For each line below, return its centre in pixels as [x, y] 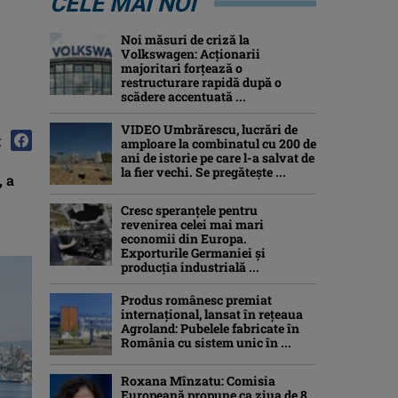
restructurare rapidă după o [201, 82]
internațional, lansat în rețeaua [212, 314]
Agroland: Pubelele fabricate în [210, 328]
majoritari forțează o [182, 68]
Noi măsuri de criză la [185, 40]
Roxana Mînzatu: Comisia [198, 381]
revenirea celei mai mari [192, 224]
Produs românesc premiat [196, 300]
